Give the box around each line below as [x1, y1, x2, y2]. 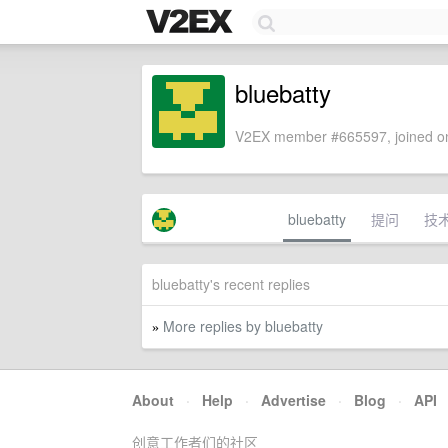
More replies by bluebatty [163, 316, 323, 336]
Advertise [261, 390, 326, 410]
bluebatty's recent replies [152, 274, 310, 294]
